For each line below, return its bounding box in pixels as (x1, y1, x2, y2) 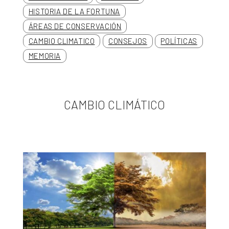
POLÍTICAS (161, 36, 197, 45)
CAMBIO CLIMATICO (28, 36, 95, 45)
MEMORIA (28, 51, 61, 60)
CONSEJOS (108, 36, 147, 45)
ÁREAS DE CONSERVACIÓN (28, 21, 122, 31)
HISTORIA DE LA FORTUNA (28, 7, 120, 16)
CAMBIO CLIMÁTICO (63, 98, 165, 112)
